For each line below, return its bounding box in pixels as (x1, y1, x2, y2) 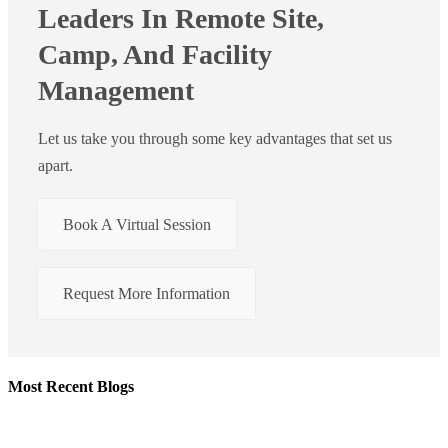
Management (38, 75, 194, 107)
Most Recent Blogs (8, 378, 134, 396)
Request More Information (63, 285, 230, 303)
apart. (38, 157, 73, 175)
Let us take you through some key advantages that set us (38, 130, 392, 148)
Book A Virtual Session (63, 216, 211, 234)
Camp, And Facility (38, 39, 272, 71)
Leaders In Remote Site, (38, 3, 324, 35)
